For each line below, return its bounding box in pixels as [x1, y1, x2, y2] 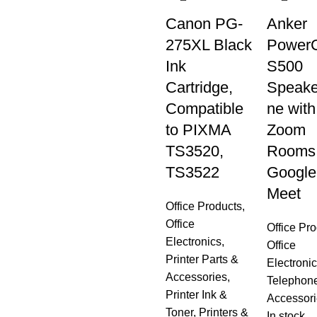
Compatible [166, 100, 243, 117]
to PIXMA [166, 121, 231, 139]
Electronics [166, 236, 221, 248]
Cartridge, [166, 79, 233, 96]
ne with [266, 100, 316, 117]
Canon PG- [166, 15, 243, 33]
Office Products [166, 200, 242, 212]
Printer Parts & [166, 253, 238, 265]
